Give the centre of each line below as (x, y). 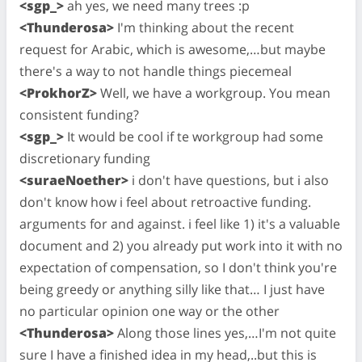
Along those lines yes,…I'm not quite (225, 333)
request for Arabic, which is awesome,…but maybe (173, 49)
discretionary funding (85, 158)
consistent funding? (79, 114)
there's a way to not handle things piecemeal (156, 71)
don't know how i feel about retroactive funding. (165, 202)
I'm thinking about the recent (204, 27)
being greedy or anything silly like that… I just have (172, 289)
